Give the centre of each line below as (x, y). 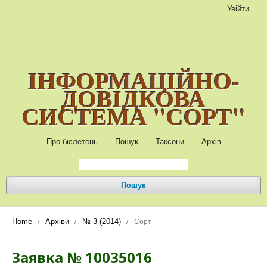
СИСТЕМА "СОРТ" (133, 116)
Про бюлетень (72, 142)
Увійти (238, 9)
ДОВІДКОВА (133, 98)
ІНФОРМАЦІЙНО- (133, 80)
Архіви (57, 221)
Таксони (170, 142)
